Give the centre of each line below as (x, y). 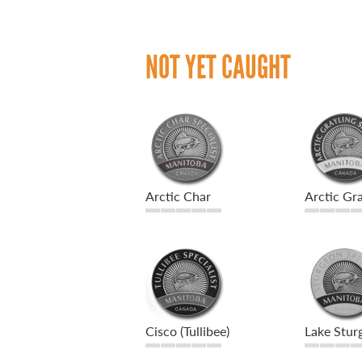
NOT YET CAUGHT (218, 68)
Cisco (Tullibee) (187, 331)
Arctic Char (178, 196)
